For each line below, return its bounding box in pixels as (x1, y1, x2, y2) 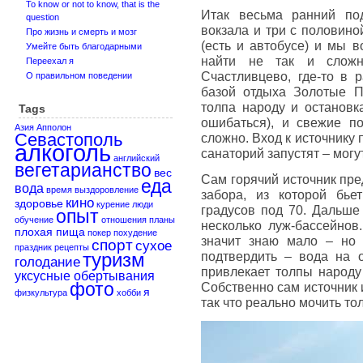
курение (96, 199, 130, 209)
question (26, 12, 59, 22)
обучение (15, 215, 53, 224)
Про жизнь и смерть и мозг (26, 27, 137, 36)
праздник (15, 242, 52, 252)
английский (113, 153, 160, 163)
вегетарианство (15, 160, 152, 181)
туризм (83, 249, 145, 271)
